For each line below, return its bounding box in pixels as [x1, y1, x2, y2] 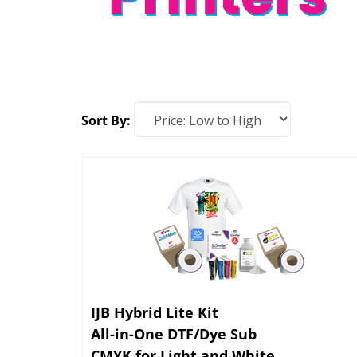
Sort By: [81, 112, 131, 129]
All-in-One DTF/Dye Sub [91, 320, 257, 339]
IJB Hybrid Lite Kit [91, 299, 218, 318]
